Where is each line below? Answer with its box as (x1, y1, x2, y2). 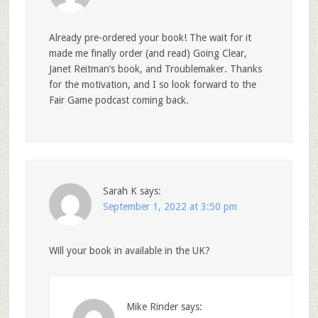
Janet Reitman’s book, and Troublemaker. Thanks (48, 62, 262, 75)
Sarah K (102, 185, 137, 197)
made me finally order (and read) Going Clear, (48, 47, 247, 59)
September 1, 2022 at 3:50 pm (102, 200, 237, 212)
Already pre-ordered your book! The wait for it (48, 31, 251, 43)
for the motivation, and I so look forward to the (48, 78, 256, 90)
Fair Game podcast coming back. (48, 94, 189, 106)
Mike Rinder (126, 300, 178, 312)
